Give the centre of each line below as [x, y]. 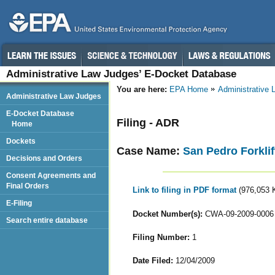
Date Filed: [153, 260]
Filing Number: [161, 237]
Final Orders [28, 186]
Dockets [21, 141]
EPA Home [189, 89]
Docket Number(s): [167, 214]
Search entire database [47, 220]
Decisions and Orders [44, 158]
